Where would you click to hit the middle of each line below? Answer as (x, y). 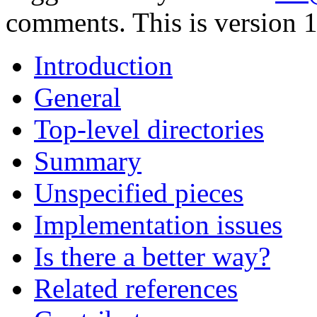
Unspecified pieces (139, 193)
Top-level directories (149, 129)
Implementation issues (158, 225)
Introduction (103, 66)
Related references (136, 289)
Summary (88, 161)
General (77, 98)
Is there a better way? (152, 257)
